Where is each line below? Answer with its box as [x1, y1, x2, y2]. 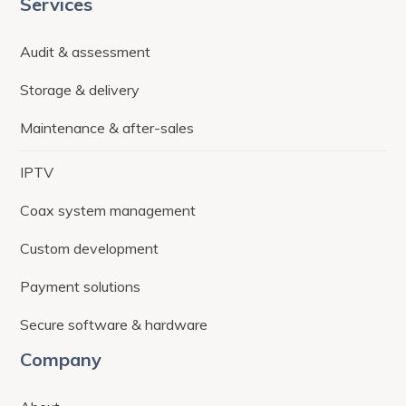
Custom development [20, 239, 159, 258]
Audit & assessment [20, 43, 151, 62]
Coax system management [20, 201, 197, 220]
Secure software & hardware [20, 315, 208, 334]
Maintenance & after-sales [20, 119, 195, 138]
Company [20, 348, 102, 372]
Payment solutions [20, 277, 141, 296]
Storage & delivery [20, 81, 140, 100]
